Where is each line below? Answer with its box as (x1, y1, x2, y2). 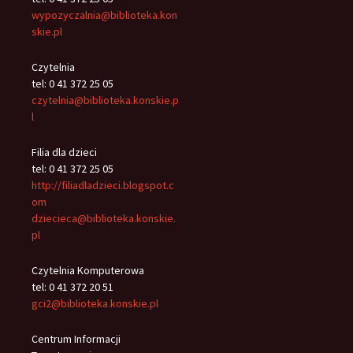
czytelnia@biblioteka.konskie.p (32, 93, 179, 108)
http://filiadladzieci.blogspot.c (32, 178, 174, 193)
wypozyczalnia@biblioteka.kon (32, 8, 177, 23)
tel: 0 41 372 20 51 (32, 280, 113, 295)
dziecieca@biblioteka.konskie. (32, 211, 176, 226)
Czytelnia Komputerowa (32, 263, 144, 278)
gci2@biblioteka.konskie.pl (32, 296, 158, 311)
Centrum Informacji (32, 332, 121, 347)
